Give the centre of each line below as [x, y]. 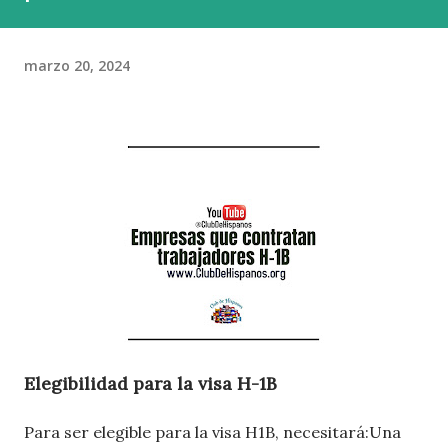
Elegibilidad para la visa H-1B [150, 383]
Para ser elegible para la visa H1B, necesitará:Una [212, 432]
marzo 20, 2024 [77, 65]
